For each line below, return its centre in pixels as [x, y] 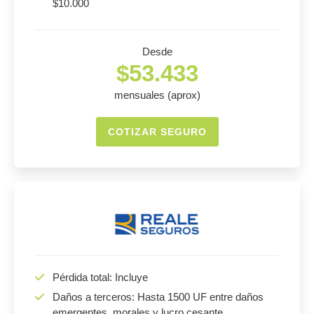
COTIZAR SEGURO [157, 132]
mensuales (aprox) [157, 95]
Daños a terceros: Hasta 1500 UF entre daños [158, 297]
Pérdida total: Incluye [100, 277]
